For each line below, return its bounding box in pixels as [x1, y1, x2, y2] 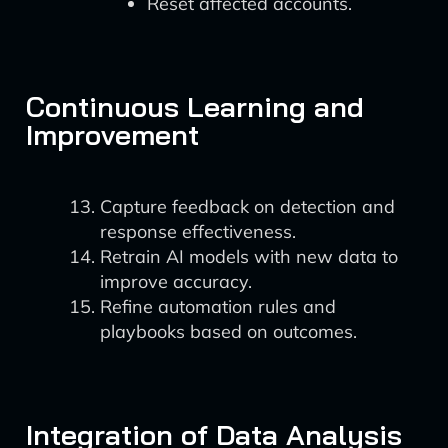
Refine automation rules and [100, 295, 336, 318]
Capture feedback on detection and [100, 195, 395, 218]
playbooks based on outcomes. [100, 320, 357, 343]
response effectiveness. [100, 220, 296, 243]
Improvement [26, 117, 199, 152]
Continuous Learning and [26, 89, 364, 124]
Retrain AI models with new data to [100, 245, 398, 268]
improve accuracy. [100, 270, 252, 293]
